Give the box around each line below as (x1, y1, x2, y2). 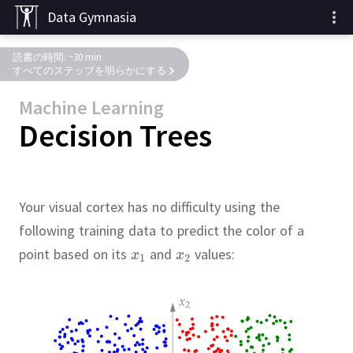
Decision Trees (19, 116, 212, 155)
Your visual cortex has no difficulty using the (19, 198, 281, 216)
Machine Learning (19, 95, 164, 120)
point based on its (19, 245, 131, 263)
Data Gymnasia (47, 8, 136, 26)
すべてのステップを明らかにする (13, 64, 166, 77)
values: (191, 245, 235, 263)
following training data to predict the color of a (19, 221, 305, 240)
